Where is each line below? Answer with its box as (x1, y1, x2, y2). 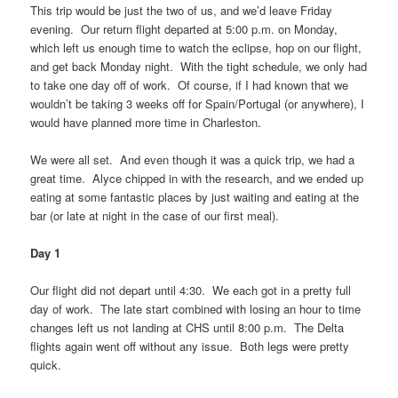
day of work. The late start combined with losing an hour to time (30, 300, 362, 318)
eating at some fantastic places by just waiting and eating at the (30, 188, 360, 206)
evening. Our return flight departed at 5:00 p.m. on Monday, (30, 20, 338, 38)
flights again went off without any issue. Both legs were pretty (30, 338, 350, 355)
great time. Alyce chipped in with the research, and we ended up (30, 170, 364, 187)
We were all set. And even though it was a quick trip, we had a (30, 151, 355, 169)
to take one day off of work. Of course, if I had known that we (30, 76, 349, 94)
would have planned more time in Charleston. (30, 114, 262, 131)
